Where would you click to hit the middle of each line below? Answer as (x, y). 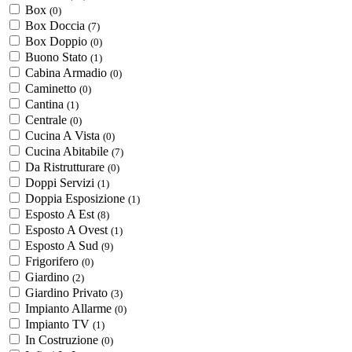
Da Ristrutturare (66, 167)
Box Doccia (57, 25)
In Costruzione (63, 339)
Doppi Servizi (61, 182)
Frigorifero (53, 261)
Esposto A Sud (63, 245)
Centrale (48, 119)
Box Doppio (58, 41)
